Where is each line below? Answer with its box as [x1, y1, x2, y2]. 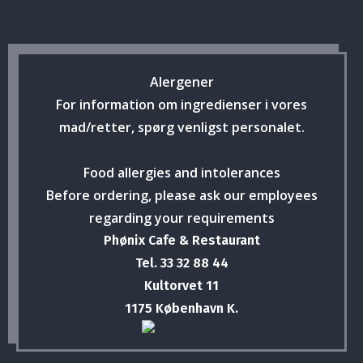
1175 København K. [125, 301, 238, 316]
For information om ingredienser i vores [56, 96, 307, 113]
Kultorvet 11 [144, 278, 219, 293]
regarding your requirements [88, 209, 275, 227]
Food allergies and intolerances [83, 164, 280, 181]
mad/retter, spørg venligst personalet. [58, 118, 305, 136]
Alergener [149, 73, 214, 91]
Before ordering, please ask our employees [45, 186, 318, 204]
